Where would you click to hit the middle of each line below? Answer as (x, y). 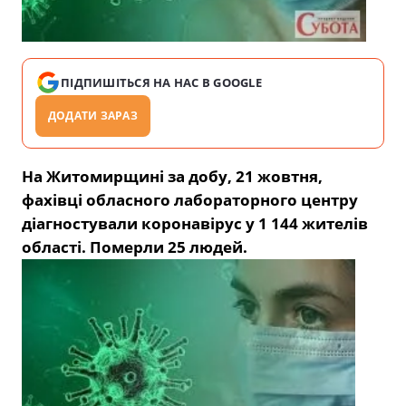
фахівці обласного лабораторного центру (190, 199)
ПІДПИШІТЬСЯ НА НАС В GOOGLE (162, 82)
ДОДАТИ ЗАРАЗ (93, 115)
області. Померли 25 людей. (135, 246)
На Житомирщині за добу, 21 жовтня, (172, 176)
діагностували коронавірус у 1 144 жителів (195, 223)
